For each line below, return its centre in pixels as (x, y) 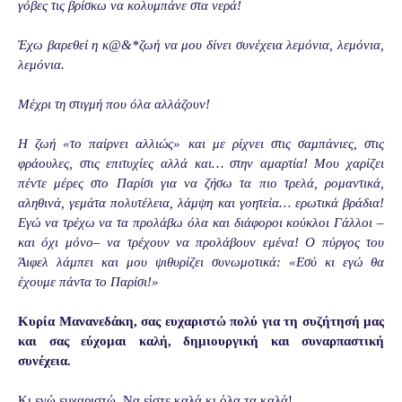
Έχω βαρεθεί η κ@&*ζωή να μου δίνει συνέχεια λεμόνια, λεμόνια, (201, 45)
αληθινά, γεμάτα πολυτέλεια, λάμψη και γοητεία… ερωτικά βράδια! (201, 203)
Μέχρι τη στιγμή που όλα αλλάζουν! (114, 105)
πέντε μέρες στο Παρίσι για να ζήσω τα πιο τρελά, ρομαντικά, (201, 184)
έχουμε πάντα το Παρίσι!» (88, 282)
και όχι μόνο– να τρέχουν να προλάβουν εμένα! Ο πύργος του (201, 243)
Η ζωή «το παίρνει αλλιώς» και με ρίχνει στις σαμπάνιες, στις (201, 144)
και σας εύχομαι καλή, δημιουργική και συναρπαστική (201, 341)
